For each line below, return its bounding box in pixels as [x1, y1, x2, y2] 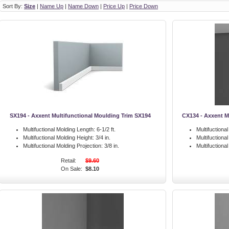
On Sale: [61, 166, 82, 172]
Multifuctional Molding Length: [23, 126, 95, 132]
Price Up [103, 3, 125, 9]
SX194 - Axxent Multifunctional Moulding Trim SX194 [9, 112, 151, 119]
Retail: [61, 157, 76, 164]
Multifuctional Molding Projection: [23, 143, 103, 149]
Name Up [40, 3, 63, 9]
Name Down [68, 3, 99, 9]
